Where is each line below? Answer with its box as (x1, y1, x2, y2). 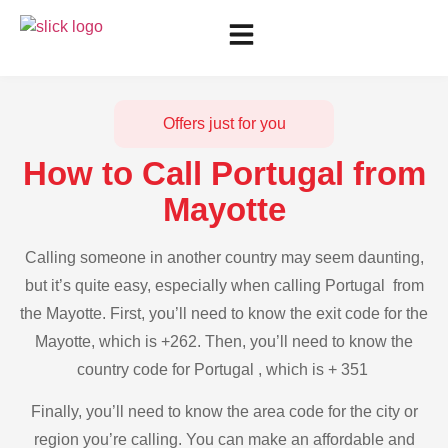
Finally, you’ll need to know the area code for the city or (30, 403, 418, 421)
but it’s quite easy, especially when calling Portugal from (24, 277, 424, 294)
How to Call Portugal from (22, 155, 426, 192)
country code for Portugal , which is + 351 (76, 361, 372, 378)
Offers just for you (162, 115, 286, 132)
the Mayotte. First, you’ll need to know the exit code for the (20, 305, 428, 322)
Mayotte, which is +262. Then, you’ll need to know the (35, 333, 413, 350)
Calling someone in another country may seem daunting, (24, 249, 424, 266)
